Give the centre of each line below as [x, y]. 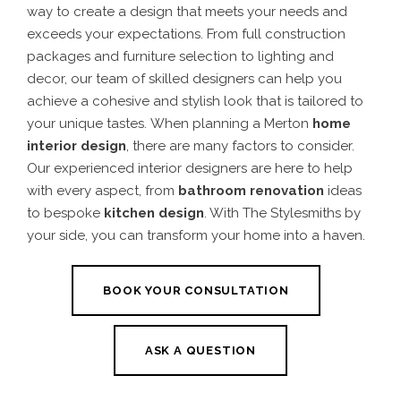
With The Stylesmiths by [285, 213]
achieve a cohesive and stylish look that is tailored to [195, 102]
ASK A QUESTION [200, 350]
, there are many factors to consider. [240, 146]
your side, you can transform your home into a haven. [196, 236]
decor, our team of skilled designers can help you [184, 79]
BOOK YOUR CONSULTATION [196, 290]
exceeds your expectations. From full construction [186, 34]
